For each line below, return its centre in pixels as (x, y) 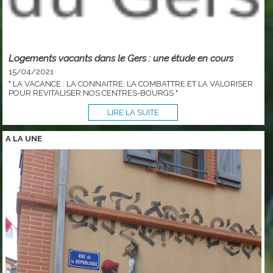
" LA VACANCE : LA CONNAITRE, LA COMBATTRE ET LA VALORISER (131, 83)
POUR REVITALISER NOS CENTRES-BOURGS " (94, 93)
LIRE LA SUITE (133, 112)
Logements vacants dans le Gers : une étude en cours (121, 58)
